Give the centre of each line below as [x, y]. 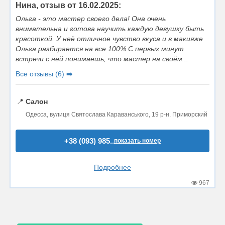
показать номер [137, 140]
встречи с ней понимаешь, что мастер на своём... [102, 59]
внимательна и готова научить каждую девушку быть [110, 28]
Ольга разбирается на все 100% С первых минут [100, 48]
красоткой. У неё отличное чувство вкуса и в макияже [109, 38]
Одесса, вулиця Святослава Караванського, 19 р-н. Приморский [117, 114]
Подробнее [113, 167]
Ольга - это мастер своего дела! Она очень [91, 18]
